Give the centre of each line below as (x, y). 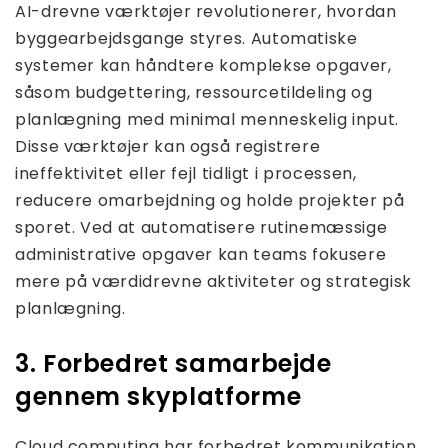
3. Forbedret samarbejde (173, 363)
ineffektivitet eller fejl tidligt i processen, (186, 173)
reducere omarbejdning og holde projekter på (210, 200)
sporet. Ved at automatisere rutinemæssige (201, 227)
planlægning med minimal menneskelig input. (207, 119)
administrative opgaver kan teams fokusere (201, 254)
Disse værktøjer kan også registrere (168, 146)
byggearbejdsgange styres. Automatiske (186, 38)
